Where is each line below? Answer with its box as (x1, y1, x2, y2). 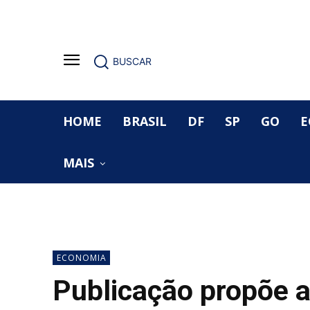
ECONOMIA (57, 251, 107, 264)
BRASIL (122, 112, 167, 129)
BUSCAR (113, 55, 152, 67)
